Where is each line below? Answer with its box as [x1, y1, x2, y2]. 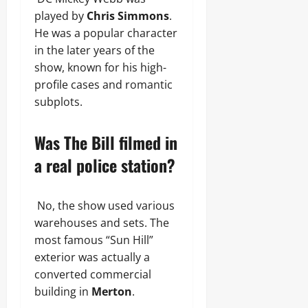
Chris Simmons [87, 8, 169, 23]
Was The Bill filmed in [34, 130, 177, 155]
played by [34, 8, 87, 23]
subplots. [34, 94, 82, 109]
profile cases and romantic [34, 77, 173, 92]
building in [34, 284, 91, 299]
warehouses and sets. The [34, 215, 169, 230]
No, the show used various [34, 198, 175, 213]
